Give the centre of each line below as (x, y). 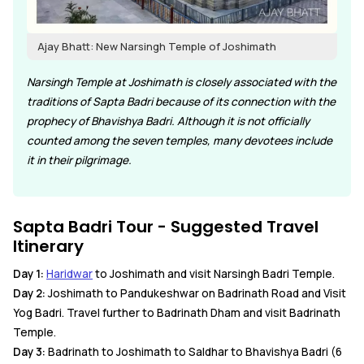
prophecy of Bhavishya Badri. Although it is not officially (168, 121)
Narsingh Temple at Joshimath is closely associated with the (182, 82)
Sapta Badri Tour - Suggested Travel (166, 226)
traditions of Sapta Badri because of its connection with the (181, 101)
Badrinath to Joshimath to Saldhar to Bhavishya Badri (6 (194, 351)
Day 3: (29, 351)
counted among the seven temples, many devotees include (180, 140)
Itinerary (48, 246)
